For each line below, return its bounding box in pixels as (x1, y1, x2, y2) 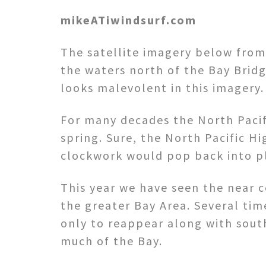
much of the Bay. (61, 233, 163, 248)
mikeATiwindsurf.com (61, 12, 197, 27)
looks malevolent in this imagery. (61, 80, 264, 95)
